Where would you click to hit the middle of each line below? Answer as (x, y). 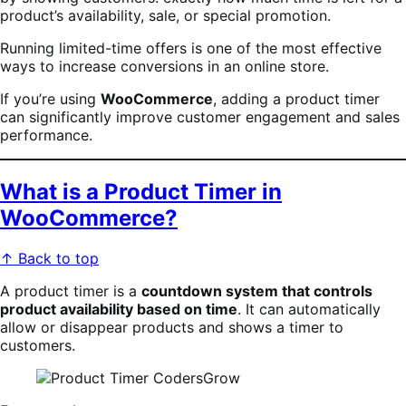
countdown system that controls (257, 290)
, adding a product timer (296, 98)
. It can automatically (309, 309)
